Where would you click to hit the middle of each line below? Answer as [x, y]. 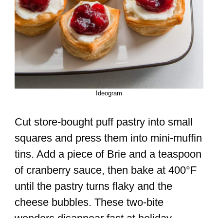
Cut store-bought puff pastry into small [104, 122]
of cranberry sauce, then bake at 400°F [106, 170]
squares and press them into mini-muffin [108, 138]
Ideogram [109, 93]
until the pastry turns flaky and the [93, 186]
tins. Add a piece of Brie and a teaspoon [108, 154]
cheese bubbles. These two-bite [89, 202]
